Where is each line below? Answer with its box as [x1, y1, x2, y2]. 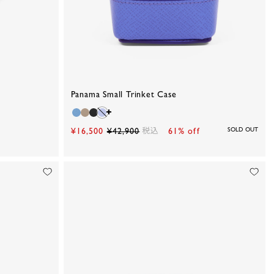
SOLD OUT [227, 126, 258, 133]
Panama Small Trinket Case [70, 89, 177, 100]
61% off [168, 126, 200, 136]
